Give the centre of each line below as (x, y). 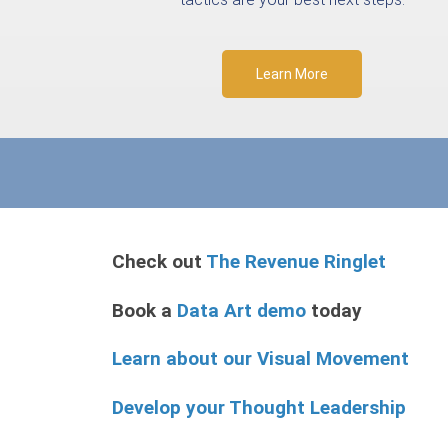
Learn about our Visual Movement (263, 359)
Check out (159, 261)
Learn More (292, 73)
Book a (144, 310)
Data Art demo (241, 310)
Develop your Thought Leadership (261, 408)
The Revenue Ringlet (298, 261)
